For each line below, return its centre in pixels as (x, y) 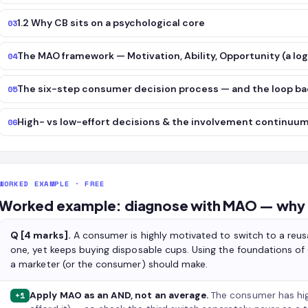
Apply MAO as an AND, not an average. (119, 295)
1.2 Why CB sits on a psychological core (111, 23)
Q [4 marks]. (41, 235)
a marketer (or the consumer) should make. (109, 264)
